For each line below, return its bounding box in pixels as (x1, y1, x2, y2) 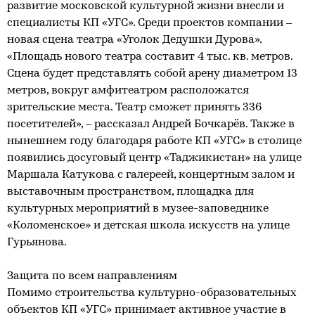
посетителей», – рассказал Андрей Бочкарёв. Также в (7, 119, 295, 130)
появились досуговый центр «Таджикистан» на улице (7, 153, 302, 164)
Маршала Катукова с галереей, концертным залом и (7, 169, 295, 181)
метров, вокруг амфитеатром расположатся (7, 85, 249, 96)
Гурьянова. (7, 237, 67, 248)
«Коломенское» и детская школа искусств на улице (7, 220, 290, 231)
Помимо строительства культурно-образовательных (7, 288, 296, 299)
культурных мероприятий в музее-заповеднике (7, 203, 269, 214)
